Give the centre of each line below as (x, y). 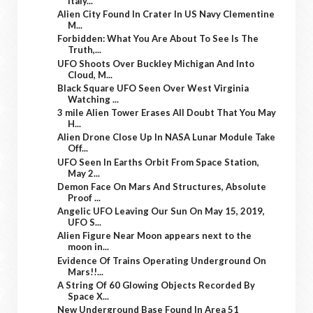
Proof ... (85, 197)
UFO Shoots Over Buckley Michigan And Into (156, 63)
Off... (78, 148)
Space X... (89, 296)
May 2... (84, 173)
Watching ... (94, 99)
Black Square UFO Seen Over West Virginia (153, 88)
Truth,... (85, 50)
